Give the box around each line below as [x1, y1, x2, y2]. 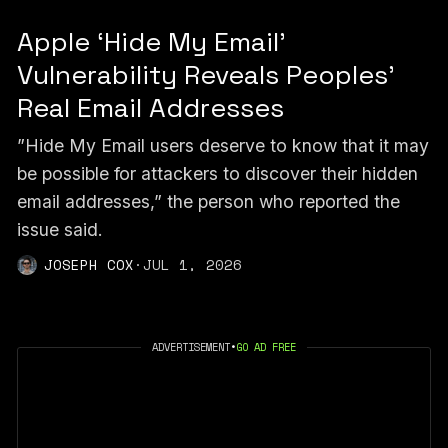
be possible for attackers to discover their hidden [16, 162, 418, 184]
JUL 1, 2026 [142, 253, 242, 275]
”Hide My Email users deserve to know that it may [16, 134, 429, 156]
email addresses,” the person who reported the [16, 190, 400, 212]
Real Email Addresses [16, 91, 284, 126]
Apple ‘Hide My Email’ [16, 25, 286, 60]
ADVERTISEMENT [152, 339, 230, 356]
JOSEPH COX [43, 253, 134, 275]
